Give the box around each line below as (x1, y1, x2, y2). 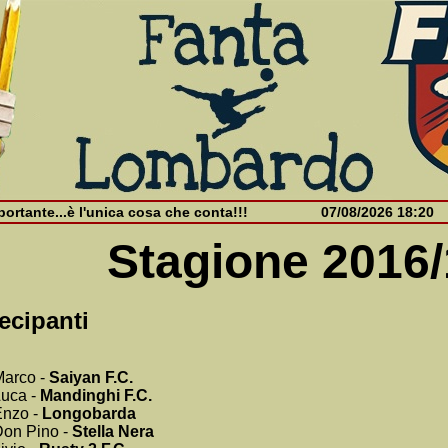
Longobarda (42, 405, 136, 422)
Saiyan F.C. (49, 369, 133, 386)
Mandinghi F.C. (40, 387, 152, 404)
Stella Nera (72, 423, 154, 440)
